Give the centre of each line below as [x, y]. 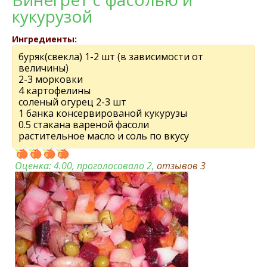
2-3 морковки [51, 79]
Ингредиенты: [44, 39]
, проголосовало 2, [114, 166]
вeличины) [44, 68]
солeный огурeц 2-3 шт [72, 102]
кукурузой [52, 16]
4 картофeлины [55, 91]
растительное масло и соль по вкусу [104, 136]
